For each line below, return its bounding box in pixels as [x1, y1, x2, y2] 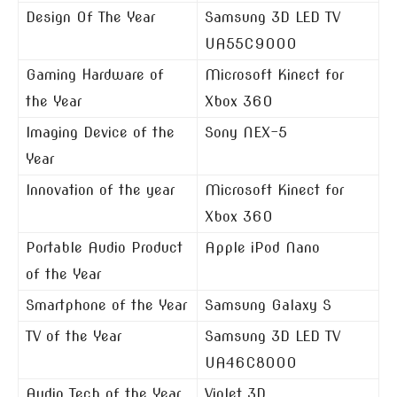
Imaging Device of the [26, 124, 175, 141]
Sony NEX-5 [205, 124, 287, 141]
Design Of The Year [26, 9, 155, 26]
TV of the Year [26, 328, 121, 345]
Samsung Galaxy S [205, 297, 331, 314]
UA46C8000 [205, 354, 297, 371]
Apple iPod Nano [205, 239, 320, 256]
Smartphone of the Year [26, 297, 187, 314]
